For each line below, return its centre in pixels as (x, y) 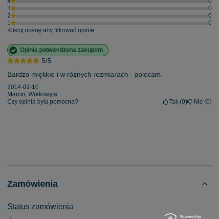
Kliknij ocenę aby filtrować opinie (51, 31)
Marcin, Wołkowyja (32, 95)
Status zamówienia (40, 207)
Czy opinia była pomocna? (43, 102)
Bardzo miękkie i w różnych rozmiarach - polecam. (85, 75)
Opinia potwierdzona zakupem (62, 50)
